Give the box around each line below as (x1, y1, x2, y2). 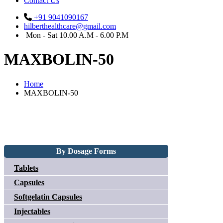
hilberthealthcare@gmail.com (24, 22, 116, 30)
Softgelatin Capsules (14, 193, 82, 202)
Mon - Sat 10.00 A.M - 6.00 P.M (26, 31, 128, 39)
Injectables (14, 207, 50, 216)
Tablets (14, 164, 38, 173)
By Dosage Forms (56, 146, 116, 155)
